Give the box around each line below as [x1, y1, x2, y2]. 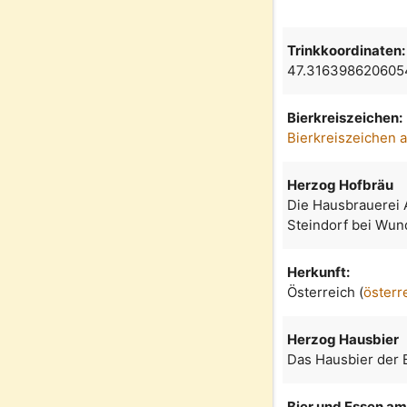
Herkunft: [287, 263, 351, 282]
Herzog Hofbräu [287, 176, 394, 194]
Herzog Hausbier [287, 331, 400, 349]
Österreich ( [287, 283, 364, 302]
